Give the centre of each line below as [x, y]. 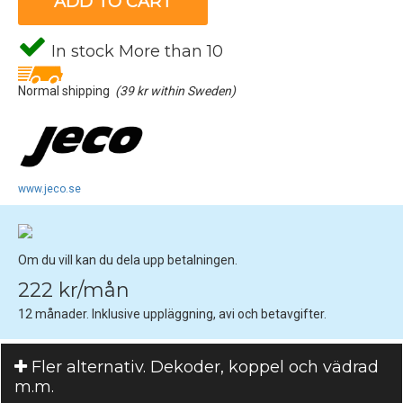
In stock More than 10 [135, 51]
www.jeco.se [49, 188]
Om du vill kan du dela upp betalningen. [128, 260]
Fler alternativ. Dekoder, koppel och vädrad [203, 367]
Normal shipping [67, 90]
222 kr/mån [74, 290]
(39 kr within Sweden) [175, 90]
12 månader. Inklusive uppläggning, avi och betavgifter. [172, 313]
